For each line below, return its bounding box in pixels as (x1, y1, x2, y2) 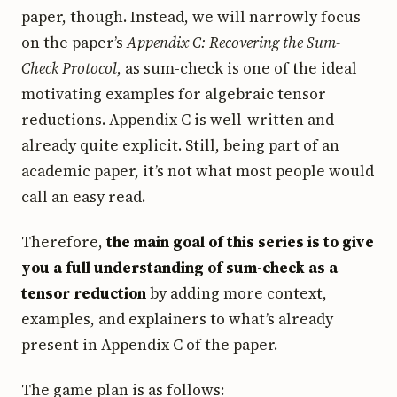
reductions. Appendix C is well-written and (21, 108, 334, 130)
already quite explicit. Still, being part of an (21, 134, 339, 156)
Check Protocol (21, 57, 117, 79)
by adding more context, (146, 282, 327, 304)
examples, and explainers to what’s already (21, 307, 333, 330)
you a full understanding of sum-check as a (21, 256, 338, 278)
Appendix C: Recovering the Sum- (127, 31, 340, 53)
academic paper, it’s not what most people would (21, 160, 374, 182)
